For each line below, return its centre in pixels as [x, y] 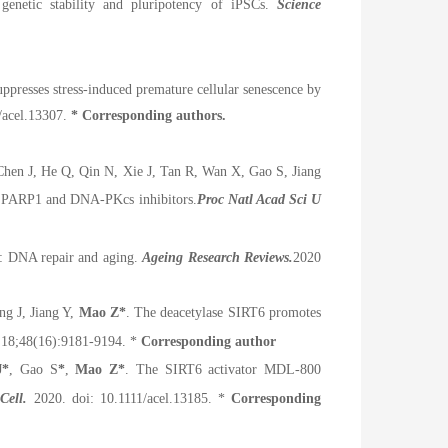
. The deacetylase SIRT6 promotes [223, 312]
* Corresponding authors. [148, 116]
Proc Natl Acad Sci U [259, 200]
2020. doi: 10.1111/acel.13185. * [132, 398]
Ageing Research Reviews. [218, 257]
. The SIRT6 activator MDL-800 [223, 370]
